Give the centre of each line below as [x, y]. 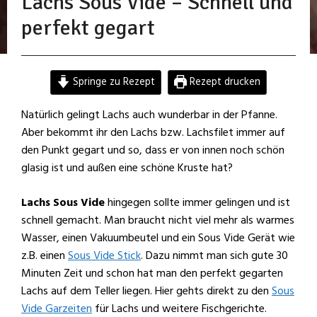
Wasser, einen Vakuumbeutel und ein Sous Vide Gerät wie [158, 238]
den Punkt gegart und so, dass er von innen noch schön [153, 150]
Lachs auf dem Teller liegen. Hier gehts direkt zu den [145, 291]
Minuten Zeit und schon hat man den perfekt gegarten [152, 273]
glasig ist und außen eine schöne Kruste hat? [127, 168]
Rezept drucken [224, 82]
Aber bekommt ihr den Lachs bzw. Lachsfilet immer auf [153, 132]
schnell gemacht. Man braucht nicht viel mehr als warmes [158, 220]
